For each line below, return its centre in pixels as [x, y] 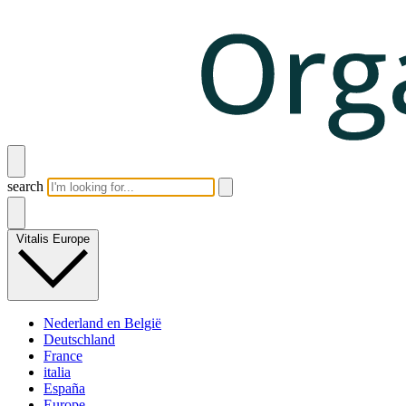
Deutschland [79, 339]
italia [57, 372]
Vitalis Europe [53, 239]
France [63, 355]
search [25, 187]
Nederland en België [102, 323]
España [64, 388]
